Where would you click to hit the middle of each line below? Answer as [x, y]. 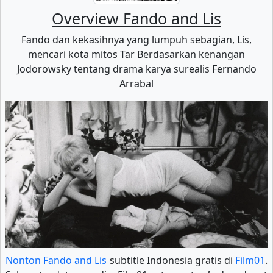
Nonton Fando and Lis [56, 260]
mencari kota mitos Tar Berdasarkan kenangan [136, 54]
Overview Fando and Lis [136, 18]
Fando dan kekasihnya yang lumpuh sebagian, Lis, [136, 40]
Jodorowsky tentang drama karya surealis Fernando [136, 69]
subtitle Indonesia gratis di [171, 260]
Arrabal [136, 83]
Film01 [250, 260]
